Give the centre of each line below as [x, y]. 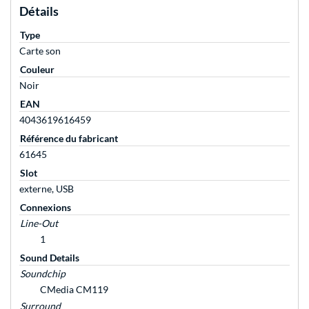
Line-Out [39, 223]
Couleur [37, 70]
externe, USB [47, 189]
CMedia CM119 [74, 290]
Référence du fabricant [69, 139]
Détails [39, 11]
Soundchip [43, 274]
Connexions [46, 208]
